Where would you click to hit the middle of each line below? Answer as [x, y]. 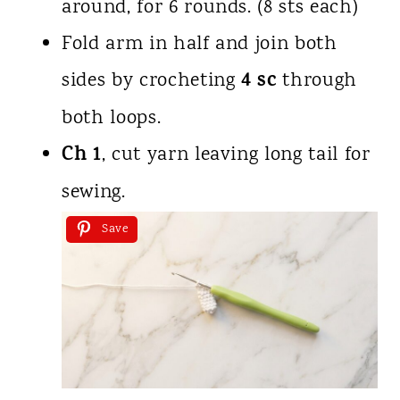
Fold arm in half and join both [199, 45]
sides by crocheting [151, 82]
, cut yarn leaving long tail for [236, 156]
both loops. [111, 119]
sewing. [93, 193]
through [317, 82]
